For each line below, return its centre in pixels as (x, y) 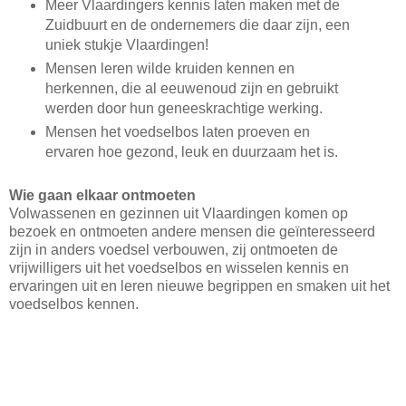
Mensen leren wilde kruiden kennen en (169, 68)
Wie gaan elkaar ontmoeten (102, 196)
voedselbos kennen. (74, 304)
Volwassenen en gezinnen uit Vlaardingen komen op (179, 214)
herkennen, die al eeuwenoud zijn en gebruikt (191, 88)
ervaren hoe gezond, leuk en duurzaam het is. (191, 151)
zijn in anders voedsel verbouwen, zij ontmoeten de (174, 250)
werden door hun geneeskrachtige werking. (184, 108)
